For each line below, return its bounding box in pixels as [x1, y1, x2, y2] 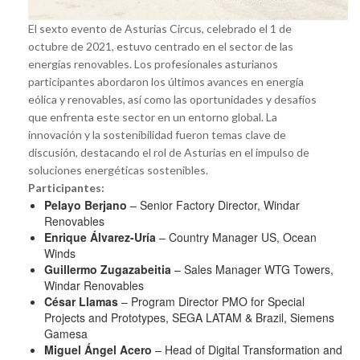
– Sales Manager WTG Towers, [171, 260, 333, 277]
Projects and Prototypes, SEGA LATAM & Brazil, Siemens [44, 309, 334, 325]
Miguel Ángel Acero [44, 341, 152, 358]
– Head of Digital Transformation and [152, 341, 342, 358]
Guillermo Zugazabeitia [44, 260, 171, 277]
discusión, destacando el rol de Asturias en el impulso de [28, 145, 309, 159]
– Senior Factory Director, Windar [127, 196, 300, 213]
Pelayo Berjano [44, 196, 127, 213]
